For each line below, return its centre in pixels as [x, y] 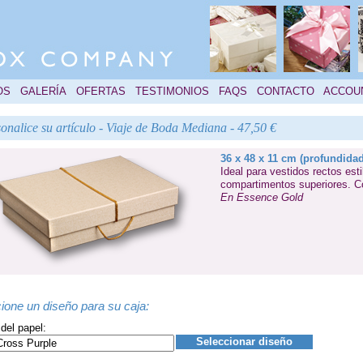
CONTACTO [286, 91]
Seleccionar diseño [244, 342]
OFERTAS [101, 91]
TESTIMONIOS [172, 91]
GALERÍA [43, 91]
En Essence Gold [262, 197]
